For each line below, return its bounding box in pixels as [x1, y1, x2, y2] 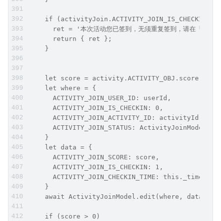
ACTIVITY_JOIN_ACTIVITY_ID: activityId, [29, 113, 203, 121]
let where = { [29, 84, 96, 92]
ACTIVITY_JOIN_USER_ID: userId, [29, 94, 171, 102]
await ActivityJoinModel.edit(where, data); [29, 192, 211, 200]
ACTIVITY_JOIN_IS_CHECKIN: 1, [29, 163, 163, 171]
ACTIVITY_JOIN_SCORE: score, [29, 153, 159, 161]
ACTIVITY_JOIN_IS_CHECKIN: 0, [29, 104, 163, 111]
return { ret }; [29, 35, 112, 42]
